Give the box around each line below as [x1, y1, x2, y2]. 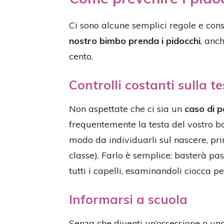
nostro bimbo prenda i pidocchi [69, 35, 200, 46]
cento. [69, 50, 93, 62]
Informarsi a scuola [69, 191, 187, 207]
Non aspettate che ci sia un [69, 103, 184, 114]
